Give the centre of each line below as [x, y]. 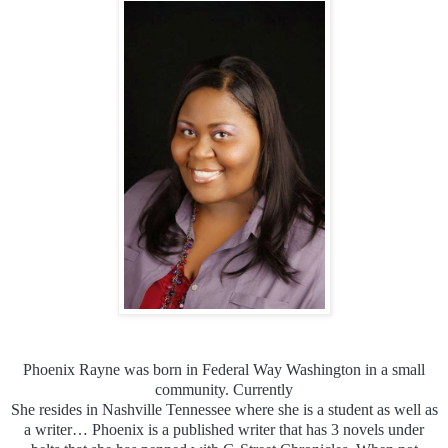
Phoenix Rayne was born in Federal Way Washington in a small [224, 369]
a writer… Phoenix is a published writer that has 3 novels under [224, 429]
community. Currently [224, 389]
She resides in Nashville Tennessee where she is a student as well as [224, 409]
